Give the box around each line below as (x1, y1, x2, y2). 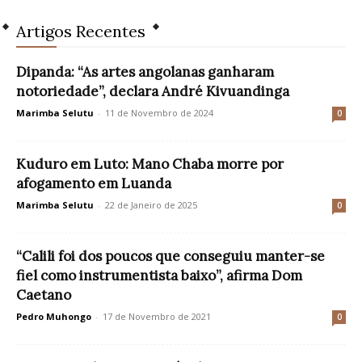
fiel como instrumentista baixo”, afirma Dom (16, 267, 302, 285)
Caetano (16, 286, 71, 305)
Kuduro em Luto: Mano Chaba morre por (16, 155, 284, 174)
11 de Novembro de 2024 (105, 107, 213, 120)
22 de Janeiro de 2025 (105, 199, 197, 212)
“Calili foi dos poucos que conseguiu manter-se (16, 247, 325, 266)
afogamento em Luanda (16, 175, 171, 193)
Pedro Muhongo (16, 310, 91, 323)
